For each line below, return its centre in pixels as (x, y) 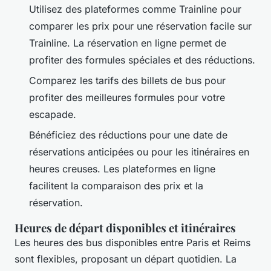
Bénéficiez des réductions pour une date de (128, 135)
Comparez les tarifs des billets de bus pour (127, 80)
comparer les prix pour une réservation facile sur (140, 26)
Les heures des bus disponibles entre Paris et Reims (132, 243)
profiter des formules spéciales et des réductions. (142, 60)
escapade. (54, 114)
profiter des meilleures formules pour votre (127, 97)
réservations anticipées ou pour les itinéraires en (139, 152)
